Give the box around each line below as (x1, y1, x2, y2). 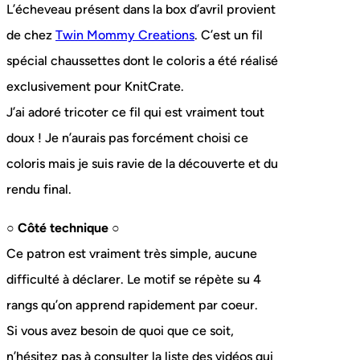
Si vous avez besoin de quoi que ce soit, (6, 323, 234, 339)
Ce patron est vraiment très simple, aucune (6, 246, 257, 262)
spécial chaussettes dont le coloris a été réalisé (6, 53, 278, 69)
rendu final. (6, 182, 72, 198)
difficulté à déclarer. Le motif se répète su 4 (6, 272, 261, 288)
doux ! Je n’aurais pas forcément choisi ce (6, 130, 248, 146)
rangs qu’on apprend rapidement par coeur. (6, 297, 258, 313)
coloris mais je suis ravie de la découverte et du (6, 156, 278, 172)
